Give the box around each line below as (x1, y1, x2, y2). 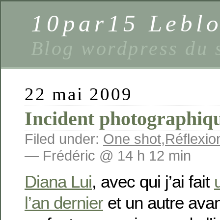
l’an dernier (25, 193, 103, 213)
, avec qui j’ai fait (92, 172, 214, 192)
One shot (103, 131, 161, 147)
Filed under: (25, 131, 103, 147)
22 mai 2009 (25, 84, 133, 104)
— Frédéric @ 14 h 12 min (25, 147, 191, 164)
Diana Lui (25, 172, 92, 192)
